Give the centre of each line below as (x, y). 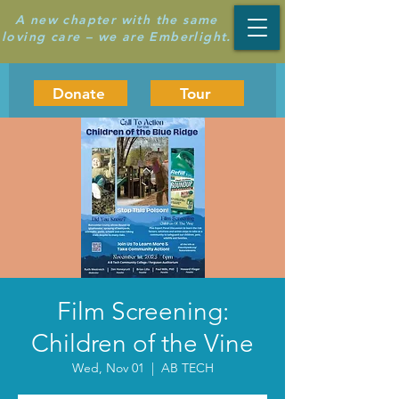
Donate (79, 93)
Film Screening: (142, 311)
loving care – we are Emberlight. (117, 37)
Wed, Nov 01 (108, 368)
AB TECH (187, 368)
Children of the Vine (142, 343)
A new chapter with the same (117, 20)
